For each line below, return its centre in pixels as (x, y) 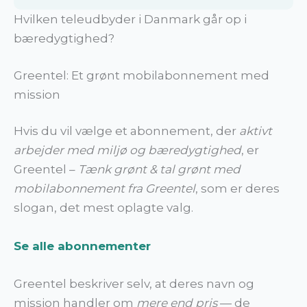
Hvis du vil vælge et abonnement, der (126, 131)
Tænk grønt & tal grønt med (159, 170)
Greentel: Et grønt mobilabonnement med (142, 75)
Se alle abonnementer (82, 246)
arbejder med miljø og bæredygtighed (127, 150)
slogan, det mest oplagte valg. (103, 208)
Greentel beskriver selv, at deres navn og (134, 283)
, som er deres (237, 189)
